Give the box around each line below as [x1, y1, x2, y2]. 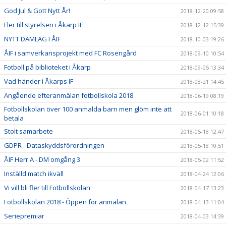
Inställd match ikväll [4, 169, 64, 179]
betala [4, 114, 24, 123]
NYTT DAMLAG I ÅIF [4, 34, 61, 44]
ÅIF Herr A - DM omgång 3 [4, 155, 80, 164]
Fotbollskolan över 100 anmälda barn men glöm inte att [4, 104, 172, 114]
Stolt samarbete [4, 127, 53, 136]
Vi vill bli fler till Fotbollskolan [4, 183, 90, 193]
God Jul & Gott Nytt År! [4, 6, 70, 16]
